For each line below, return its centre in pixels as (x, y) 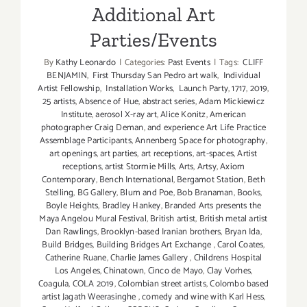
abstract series (169, 102)
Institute (77, 115)
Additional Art (153, 15)
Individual (241, 76)
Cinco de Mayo (175, 271)
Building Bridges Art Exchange (155, 245)
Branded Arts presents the (213, 206)
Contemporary (69, 180)
